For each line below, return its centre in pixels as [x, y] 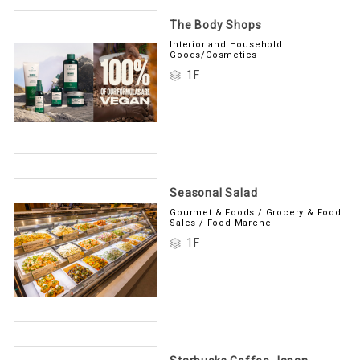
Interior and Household [226, 42]
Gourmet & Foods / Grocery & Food [256, 210]
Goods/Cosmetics [214, 52]
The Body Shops [216, 22]
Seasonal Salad [214, 190]
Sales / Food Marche [221, 220]
